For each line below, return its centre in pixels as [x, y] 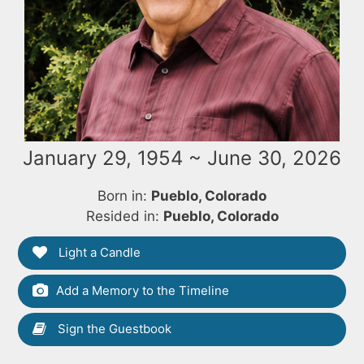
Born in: [124, 195]
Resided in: [124, 216]
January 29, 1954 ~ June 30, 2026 [182, 158]
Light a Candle [97, 252]
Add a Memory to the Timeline [142, 290]
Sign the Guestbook [113, 328]
